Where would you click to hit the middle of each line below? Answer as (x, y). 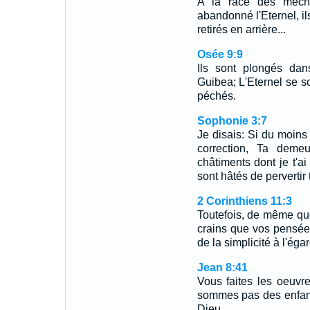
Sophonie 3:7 (232, 121)
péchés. (216, 96)
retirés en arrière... (241, 29)
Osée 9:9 (220, 54)
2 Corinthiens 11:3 (244, 201)
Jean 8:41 (222, 267)
